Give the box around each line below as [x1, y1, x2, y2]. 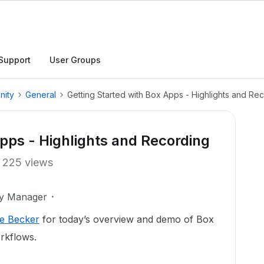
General [25, 90, 56, 100]
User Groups [49, 55, 101, 65]
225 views [2, 156, 53, 169]
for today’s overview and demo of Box [39, 213, 214, 225]
